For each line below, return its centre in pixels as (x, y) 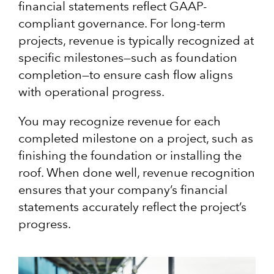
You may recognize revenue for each (120, 121)
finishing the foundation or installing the (130, 155)
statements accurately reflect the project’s (132, 206)
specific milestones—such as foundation (128, 57)
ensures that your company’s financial (123, 189)
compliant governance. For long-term (122, 23)
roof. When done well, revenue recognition (137, 172)
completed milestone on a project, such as (136, 138)
